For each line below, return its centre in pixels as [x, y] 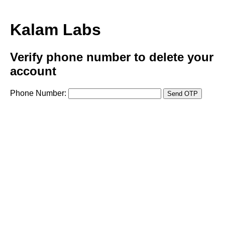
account [33, 71]
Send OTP [183, 93]
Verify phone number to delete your [112, 57]
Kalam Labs [55, 30]
